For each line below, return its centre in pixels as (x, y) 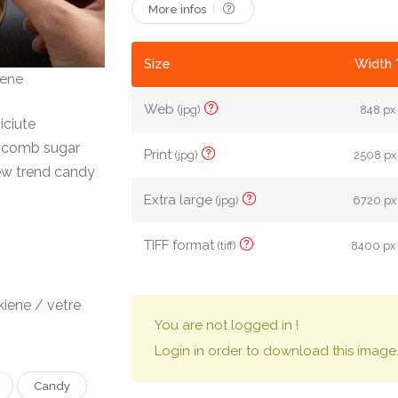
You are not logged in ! (227, 325)
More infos (179, 9)
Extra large (180, 200)
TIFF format (181, 245)
